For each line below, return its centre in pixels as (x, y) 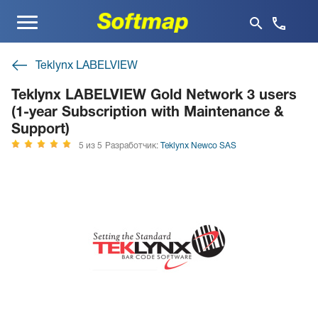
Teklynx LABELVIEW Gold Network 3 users (154, 96)
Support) (40, 130)
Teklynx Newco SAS (198, 146)
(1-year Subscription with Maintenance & (148, 113)
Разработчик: (133, 146)
